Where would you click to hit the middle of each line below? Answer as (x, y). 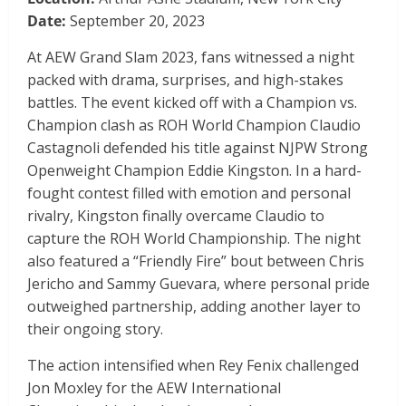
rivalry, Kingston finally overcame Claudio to (176, 216)
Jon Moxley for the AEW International (154, 388)
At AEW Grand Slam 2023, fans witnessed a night (191, 58)
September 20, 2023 (135, 21)
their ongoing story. (95, 329)
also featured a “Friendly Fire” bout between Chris (196, 261)
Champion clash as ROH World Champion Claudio (194, 126)
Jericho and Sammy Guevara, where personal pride (198, 284)
